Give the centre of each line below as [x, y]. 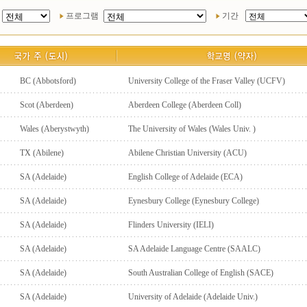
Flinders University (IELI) [171, 225]
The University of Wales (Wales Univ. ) [192, 129]
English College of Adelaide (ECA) [185, 177]
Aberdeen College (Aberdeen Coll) [184, 105]
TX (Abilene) [41, 153]
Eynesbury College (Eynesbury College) [193, 201]
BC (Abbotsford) [48, 81]
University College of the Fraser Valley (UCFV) [206, 81]
